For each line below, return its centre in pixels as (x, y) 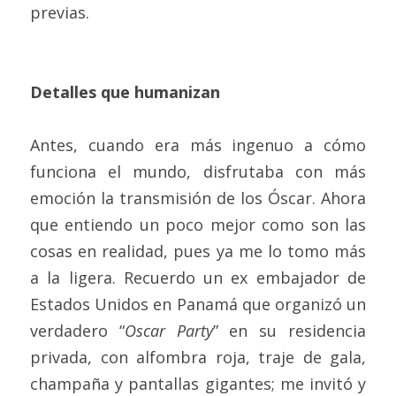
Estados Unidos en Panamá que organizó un (198, 304)
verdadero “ (77, 331)
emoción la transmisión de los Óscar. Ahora (198, 198)
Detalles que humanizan (125, 92)
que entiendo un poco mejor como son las (198, 225)
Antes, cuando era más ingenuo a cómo (198, 145)
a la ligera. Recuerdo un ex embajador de (198, 278)
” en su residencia (289, 331)
